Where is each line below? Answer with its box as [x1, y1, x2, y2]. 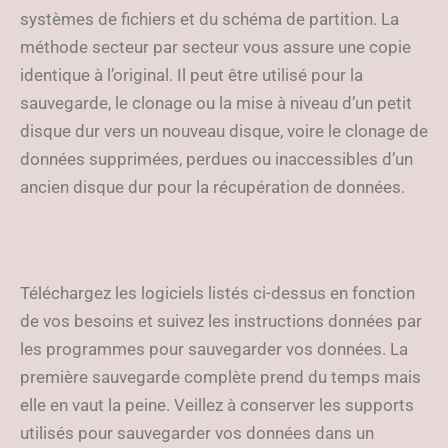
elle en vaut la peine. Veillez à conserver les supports [20, 395, 414, 415]
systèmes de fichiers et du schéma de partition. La [20, 9, 399, 29]
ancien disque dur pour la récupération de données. [20, 177, 405, 197]
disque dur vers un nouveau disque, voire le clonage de [20, 121, 428, 141]
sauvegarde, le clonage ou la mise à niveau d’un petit [20, 93, 412, 113]
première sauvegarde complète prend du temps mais [20, 367, 421, 387]
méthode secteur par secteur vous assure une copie [20, 37, 411, 57]
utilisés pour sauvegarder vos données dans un [20, 423, 374, 443]
